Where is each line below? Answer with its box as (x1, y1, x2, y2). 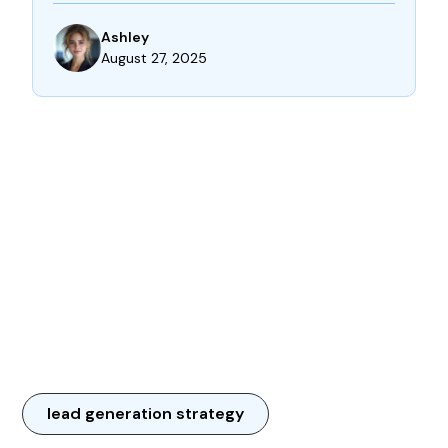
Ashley (101, 27, 150, 46)
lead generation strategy (47, 402, 245, 424)
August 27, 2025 (101, 48, 208, 67)
